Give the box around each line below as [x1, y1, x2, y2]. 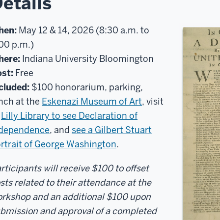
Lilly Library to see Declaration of [1, 110, 137, 122]
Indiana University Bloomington [20, 53, 154, 65]
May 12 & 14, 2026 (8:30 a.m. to [17, 25, 149, 36]
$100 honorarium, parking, [29, 82, 143, 93]
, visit [142, 96, 164, 108]
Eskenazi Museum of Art [42, 96, 142, 108]
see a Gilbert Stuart [72, 124, 152, 136]
